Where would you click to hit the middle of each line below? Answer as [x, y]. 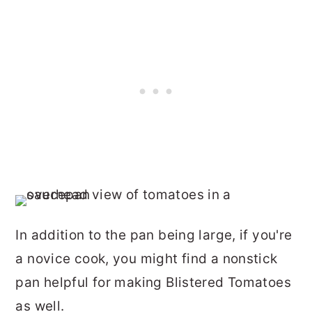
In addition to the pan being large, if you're [154, 235]
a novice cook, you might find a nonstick [147, 258]
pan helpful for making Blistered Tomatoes [153, 282]
